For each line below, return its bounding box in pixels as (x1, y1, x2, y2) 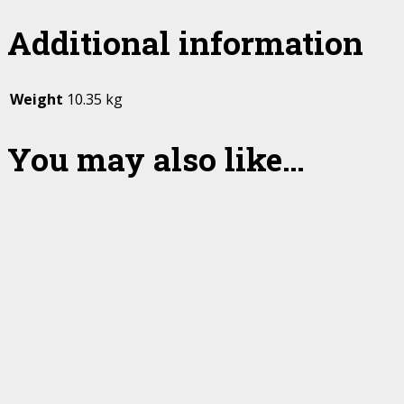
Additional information (7, 22, 363, 65)
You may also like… (7, 138, 305, 181)
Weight (10, 89, 63, 110)
